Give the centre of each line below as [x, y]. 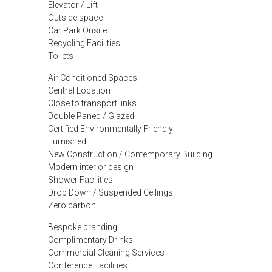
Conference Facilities [88, 265]
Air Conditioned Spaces [93, 78]
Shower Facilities [80, 180]
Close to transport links [92, 103]
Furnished [67, 141]
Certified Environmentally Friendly [110, 129]
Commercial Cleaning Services [106, 253]
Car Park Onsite [77, 30]
